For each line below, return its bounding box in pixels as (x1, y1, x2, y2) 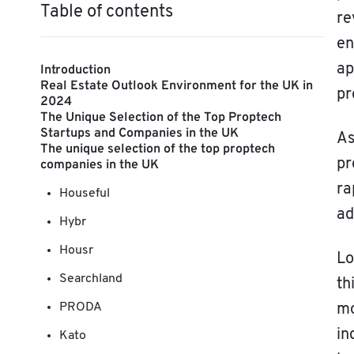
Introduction (40, 62, 111, 78)
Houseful (58, 187, 110, 200)
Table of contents (40, 3, 173, 21)
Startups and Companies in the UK (40, 126, 239, 141)
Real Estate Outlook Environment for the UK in (40, 78, 313, 94)
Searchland (58, 273, 122, 285)
